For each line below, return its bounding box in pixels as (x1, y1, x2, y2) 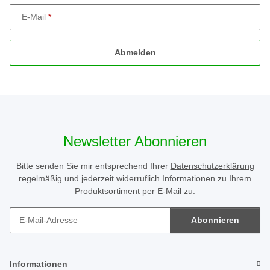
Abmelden (114, 47, 156, 57)
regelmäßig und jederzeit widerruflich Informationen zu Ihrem (19, 173, 251, 183)
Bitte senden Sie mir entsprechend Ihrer (16, 160, 171, 171)
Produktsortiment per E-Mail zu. (75, 186, 195, 196)
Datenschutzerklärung (170, 160, 254, 171)
